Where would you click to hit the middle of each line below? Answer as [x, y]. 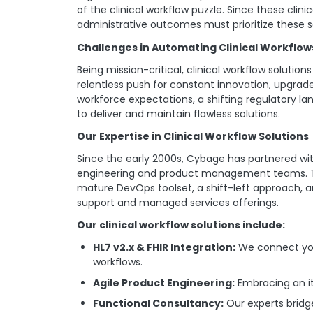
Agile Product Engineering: [163, 283]
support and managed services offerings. [178, 203]
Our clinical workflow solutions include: [181, 225]
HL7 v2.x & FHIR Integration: [164, 248]
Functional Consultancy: [158, 304]
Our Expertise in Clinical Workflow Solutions [193, 136]
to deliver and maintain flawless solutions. [179, 114]
